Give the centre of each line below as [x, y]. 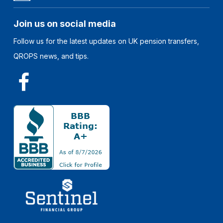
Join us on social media [65, 24]
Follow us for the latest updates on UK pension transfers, [107, 41]
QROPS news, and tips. [51, 56]
